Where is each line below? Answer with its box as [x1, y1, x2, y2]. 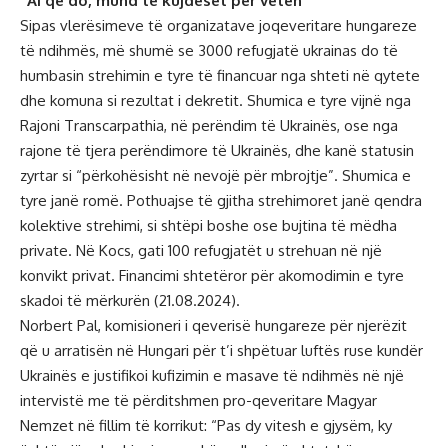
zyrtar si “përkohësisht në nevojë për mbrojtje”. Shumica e [20, 165, 411, 185]
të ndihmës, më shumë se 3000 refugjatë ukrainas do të [20, 40, 398, 60]
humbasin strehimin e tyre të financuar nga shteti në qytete [20, 65, 420, 85]
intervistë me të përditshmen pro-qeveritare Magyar [20, 390, 377, 410]
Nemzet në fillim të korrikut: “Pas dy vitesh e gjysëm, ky [20, 415, 392, 435]
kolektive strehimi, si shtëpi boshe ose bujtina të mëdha [20, 215, 397, 235]
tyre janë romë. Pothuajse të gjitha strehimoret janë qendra [20, 190, 422, 210]
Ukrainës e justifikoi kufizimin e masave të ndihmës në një [20, 365, 404, 385]
